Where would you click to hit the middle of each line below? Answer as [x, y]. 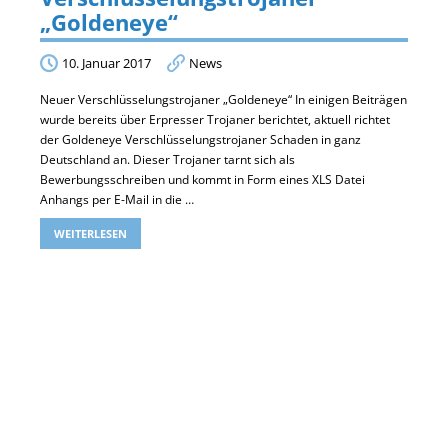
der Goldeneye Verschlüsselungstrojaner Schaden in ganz [200, 139]
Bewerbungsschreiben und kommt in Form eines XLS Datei [202, 179]
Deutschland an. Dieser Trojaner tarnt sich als [167, 159]
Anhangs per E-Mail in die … [117, 199]
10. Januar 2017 [106, 62]
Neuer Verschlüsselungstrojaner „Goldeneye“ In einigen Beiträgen [223, 99]
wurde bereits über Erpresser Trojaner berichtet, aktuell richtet [215, 119]
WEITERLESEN [90, 233]
